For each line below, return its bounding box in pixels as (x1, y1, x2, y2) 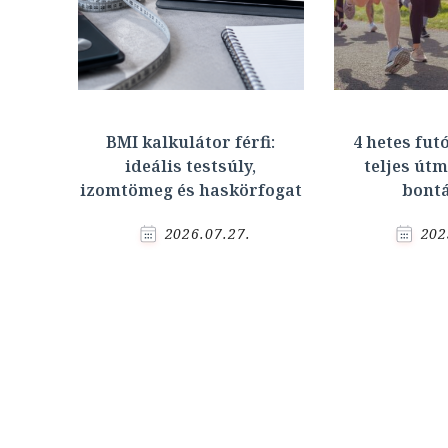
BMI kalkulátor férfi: (106, 131, 276, 154)
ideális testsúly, (125, 155, 257, 178)
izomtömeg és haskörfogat (79, 179, 302, 202)
